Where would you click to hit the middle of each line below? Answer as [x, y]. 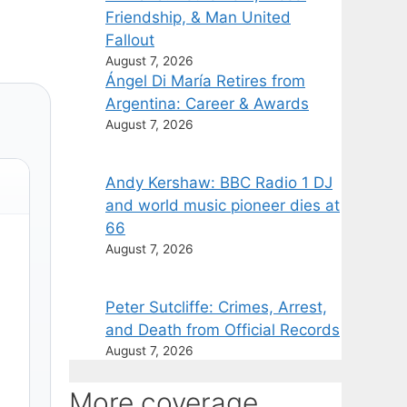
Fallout [130, 40]
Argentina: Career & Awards [207, 103]
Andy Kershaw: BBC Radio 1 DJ [219, 182]
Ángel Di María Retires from [205, 80]
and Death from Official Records [223, 329]
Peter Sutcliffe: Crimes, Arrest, [216, 307]
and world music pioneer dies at [223, 205]
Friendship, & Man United [198, 17]
